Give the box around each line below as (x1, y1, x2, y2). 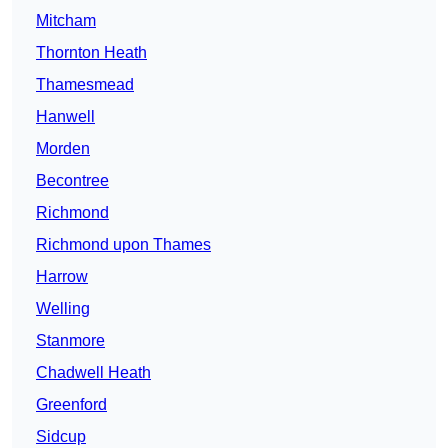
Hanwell (36, 108, 95, 126)
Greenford (36, 396, 107, 414)
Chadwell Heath (36, 364, 151, 382)
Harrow (36, 268, 88, 286)
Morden (36, 140, 90, 158)
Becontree (36, 172, 109, 190)
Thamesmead (36, 76, 134, 94)
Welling (36, 300, 90, 318)
